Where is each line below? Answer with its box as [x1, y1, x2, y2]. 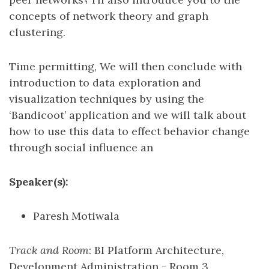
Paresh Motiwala [33, 209, 119, 223]
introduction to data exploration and [9, 76, 201, 89]
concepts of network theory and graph [9, 9, 208, 23]
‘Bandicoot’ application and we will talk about [9, 108, 246, 122]
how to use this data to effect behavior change [9, 124, 250, 138]
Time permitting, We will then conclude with [9, 59, 242, 73]
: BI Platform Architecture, [89, 243, 224, 257]
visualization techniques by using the [9, 92, 204, 106]
